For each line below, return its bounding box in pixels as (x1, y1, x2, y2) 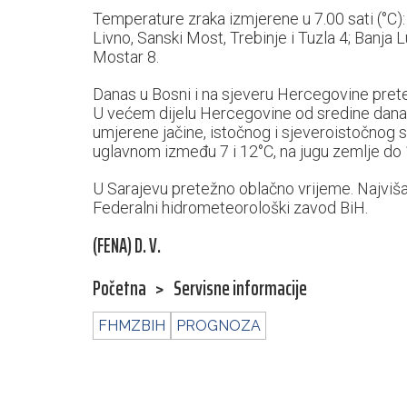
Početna (93, 273, 146, 305)
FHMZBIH (98, 317, 165, 335)
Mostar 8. (93, 47, 159, 67)
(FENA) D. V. (93, 230, 161, 263)
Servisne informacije (174, 273, 307, 305)
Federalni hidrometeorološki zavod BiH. (93, 198, 372, 218)
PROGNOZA (176, 317, 261, 335)
